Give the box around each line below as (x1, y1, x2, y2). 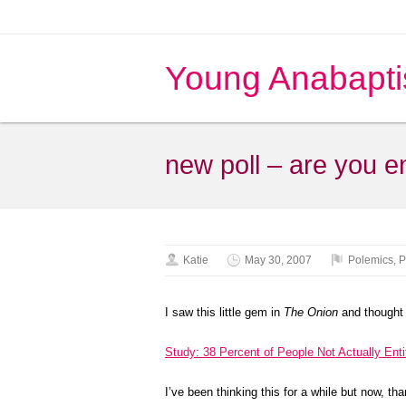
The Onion (284, 305, 338, 319)
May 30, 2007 (245, 254, 312, 266)
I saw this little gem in (165, 305, 284, 319)
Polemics (348, 254, 393, 266)
